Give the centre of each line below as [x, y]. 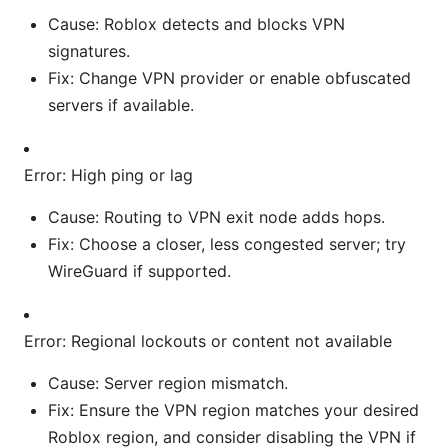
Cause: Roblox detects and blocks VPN [196, 24]
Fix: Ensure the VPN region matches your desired [233, 410]
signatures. [89, 51]
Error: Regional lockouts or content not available [208, 341]
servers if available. [121, 105]
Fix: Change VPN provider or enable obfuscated [229, 78]
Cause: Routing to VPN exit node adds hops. [216, 217]
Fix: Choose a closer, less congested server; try [227, 244]
